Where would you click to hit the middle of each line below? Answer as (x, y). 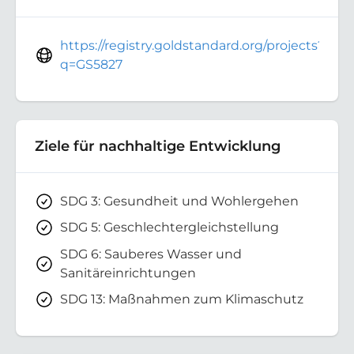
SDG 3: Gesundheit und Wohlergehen (179, 201)
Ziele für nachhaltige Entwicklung (158, 145)
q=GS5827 (91, 64)
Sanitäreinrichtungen (128, 273)
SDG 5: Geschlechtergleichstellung (169, 228)
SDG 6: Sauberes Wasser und (151, 254)
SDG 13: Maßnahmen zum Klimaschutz (182, 299)
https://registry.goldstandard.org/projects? (192, 45)
